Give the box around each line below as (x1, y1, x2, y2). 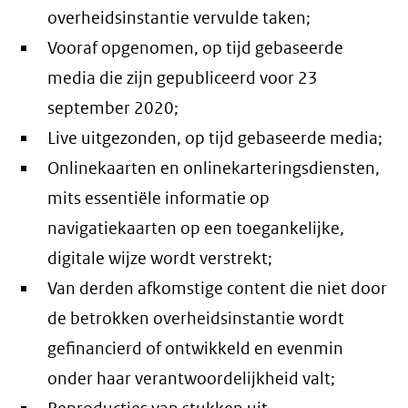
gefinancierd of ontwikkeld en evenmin (47, 338, 344, 360)
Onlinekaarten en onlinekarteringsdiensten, (47, 158, 381, 179)
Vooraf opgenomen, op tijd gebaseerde (47, 37, 344, 59)
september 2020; (47, 97, 179, 119)
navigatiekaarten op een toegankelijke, (47, 218, 345, 240)
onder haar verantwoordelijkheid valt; (47, 368, 336, 390)
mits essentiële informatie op (47, 188, 270, 209)
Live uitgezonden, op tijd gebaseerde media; (47, 127, 383, 149)
